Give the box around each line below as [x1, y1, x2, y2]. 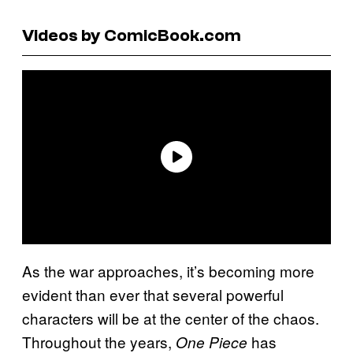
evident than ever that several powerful [22, 283, 284, 305]
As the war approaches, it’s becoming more [22, 259, 314, 281]
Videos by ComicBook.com [22, 24, 241, 46]
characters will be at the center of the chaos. [22, 307, 319, 329]
